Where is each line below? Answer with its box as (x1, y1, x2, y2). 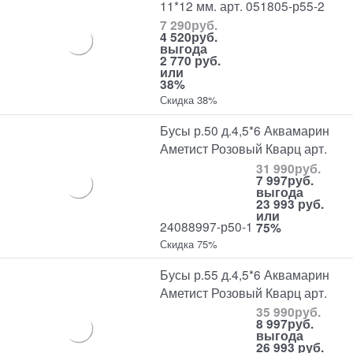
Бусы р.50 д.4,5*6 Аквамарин (160, 121, 330, 139)
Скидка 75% (160, 236, 218, 251)
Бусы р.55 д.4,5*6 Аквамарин (160, 265, 330, 283)
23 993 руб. (256, 194, 325, 213)
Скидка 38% (160, 92, 218, 108)
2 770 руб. (160, 51, 221, 70)
